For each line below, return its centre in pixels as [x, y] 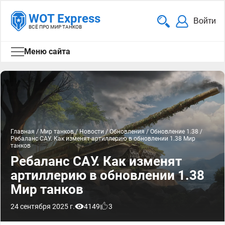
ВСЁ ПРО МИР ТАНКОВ [55, 27]
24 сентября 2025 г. [43, 206]
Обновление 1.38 [174, 132]
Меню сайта [47, 51]
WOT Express [65, 19]
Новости [92, 132]
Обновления [127, 132]
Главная [23, 132]
